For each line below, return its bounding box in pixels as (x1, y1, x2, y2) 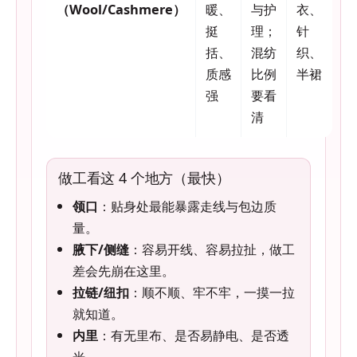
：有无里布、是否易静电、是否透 (98, 326, 289, 345)
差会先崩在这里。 (73, 261, 175, 280)
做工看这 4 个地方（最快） (58, 168, 230, 188)
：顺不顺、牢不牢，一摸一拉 (129, 283, 295, 302)
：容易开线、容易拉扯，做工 (129, 240, 295, 259)
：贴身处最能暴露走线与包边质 (98, 197, 277, 216)
